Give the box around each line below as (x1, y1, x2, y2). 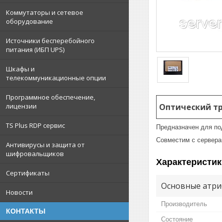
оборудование (6, 17, 53, 26)
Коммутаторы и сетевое (6, 8, 83, 17)
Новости (6, 188, 33, 197)
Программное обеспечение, (6, 93, 95, 102)
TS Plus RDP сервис (6, 121, 65, 130)
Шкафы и (6, 64, 35, 73)
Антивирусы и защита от (6, 140, 85, 149)
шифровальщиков (6, 149, 64, 158)
